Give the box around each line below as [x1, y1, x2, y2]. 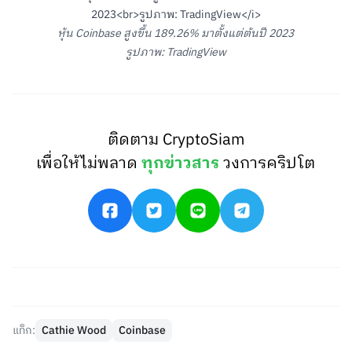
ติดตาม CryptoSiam [107, 127, 244, 153]
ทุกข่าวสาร [141, 151, 220, 177]
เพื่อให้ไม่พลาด [36, 151, 142, 177]
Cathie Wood [42, 321, 106, 339]
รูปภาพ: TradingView [125, 43, 226, 61]
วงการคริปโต [223, 151, 316, 177]
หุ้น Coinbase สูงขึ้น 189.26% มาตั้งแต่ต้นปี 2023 [57, 24, 295, 42]
